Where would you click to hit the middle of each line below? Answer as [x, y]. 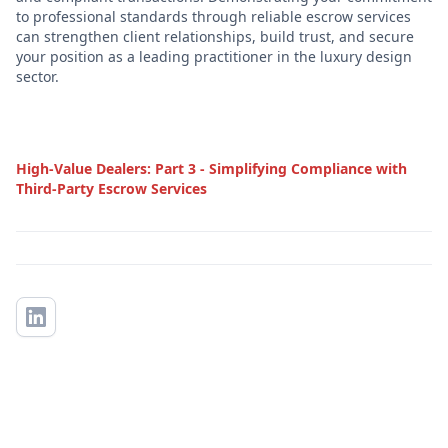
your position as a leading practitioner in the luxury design [214, 56]
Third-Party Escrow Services [111, 188]
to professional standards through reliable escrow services [213, 16]
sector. [37, 76]
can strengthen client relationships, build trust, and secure [215, 36]
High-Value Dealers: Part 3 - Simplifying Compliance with [211, 168]
